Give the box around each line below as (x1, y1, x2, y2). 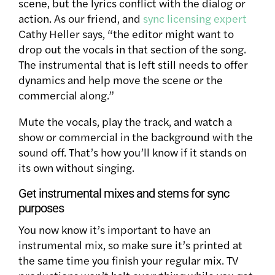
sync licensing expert (143, 10, 247, 26)
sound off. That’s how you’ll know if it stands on (18, 144, 247, 160)
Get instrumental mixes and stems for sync (18, 185, 229, 201)
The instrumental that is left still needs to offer (18, 56, 248, 72)
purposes (18, 200, 64, 215)
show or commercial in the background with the (18, 128, 253, 144)
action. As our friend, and (18, 10, 143, 26)
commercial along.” (18, 87, 114, 103)
